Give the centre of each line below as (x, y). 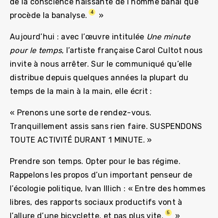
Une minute (168, 36)
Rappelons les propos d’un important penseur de (101, 175)
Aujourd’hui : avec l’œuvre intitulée (78, 36)
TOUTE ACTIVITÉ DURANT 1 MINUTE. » (81, 140)
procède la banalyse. (49, 15)
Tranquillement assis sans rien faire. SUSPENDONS (106, 126)
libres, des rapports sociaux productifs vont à (96, 202)
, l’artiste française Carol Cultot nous (132, 50)
